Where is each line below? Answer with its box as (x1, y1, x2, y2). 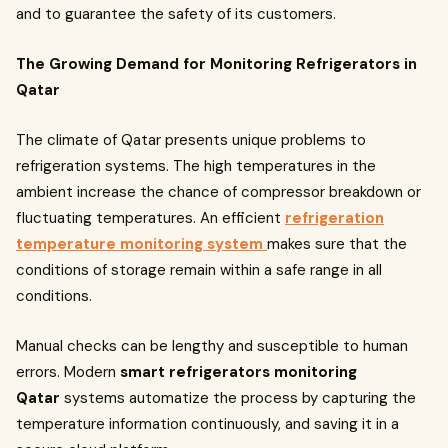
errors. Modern (16, 362, 120, 382)
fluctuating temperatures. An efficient (16, 208, 285, 228)
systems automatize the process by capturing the (60, 388, 416, 408)
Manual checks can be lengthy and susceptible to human (16, 336, 408, 356)
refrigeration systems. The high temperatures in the (16, 156, 376, 176)
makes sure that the (267, 234, 407, 254)
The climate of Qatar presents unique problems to (16, 130, 366, 150)
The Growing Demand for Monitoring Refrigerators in (16, 54, 417, 74)
